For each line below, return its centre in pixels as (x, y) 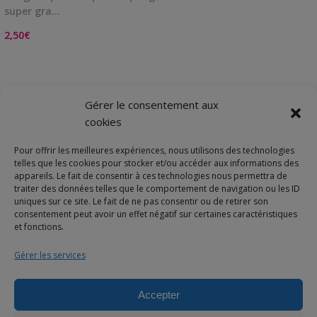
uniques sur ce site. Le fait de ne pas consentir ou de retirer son (141, 201)
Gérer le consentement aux (152, 105)
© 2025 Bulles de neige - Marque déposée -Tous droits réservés (158, 306)
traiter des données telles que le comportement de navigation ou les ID (157, 189)
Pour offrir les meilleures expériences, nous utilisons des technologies (154, 150)
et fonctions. (39, 227)
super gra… (32, 11)
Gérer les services (50, 255)
